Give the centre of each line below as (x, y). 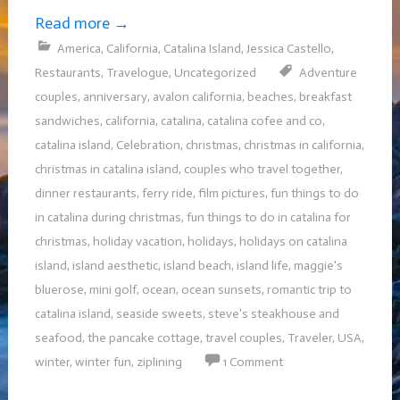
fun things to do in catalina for (268, 217)
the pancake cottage (143, 337)
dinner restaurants (85, 193)
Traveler (309, 337)
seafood (58, 337)
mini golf (112, 289)
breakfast (325, 96)
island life (262, 265)
